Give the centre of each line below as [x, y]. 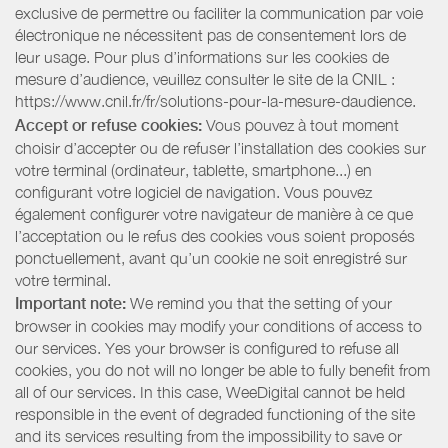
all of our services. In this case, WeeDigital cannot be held [210, 392]
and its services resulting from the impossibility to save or [208, 436]
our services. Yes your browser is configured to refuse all [207, 348]
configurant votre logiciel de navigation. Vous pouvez [193, 191]
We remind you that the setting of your [259, 303]
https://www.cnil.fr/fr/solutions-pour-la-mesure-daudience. [215, 101]
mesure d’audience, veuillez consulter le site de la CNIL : [205, 79]
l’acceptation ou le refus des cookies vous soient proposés [215, 235]
